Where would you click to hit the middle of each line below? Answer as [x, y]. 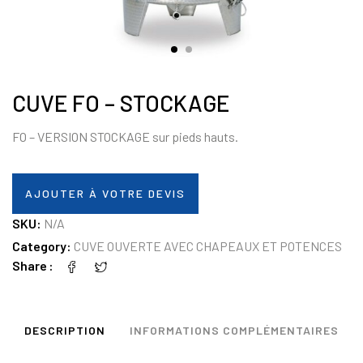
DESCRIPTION [65, 330]
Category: [43, 246]
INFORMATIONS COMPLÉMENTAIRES [234, 330]
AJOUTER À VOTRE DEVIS [105, 193]
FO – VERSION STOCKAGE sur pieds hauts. [125, 137]
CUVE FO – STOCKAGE [121, 103]
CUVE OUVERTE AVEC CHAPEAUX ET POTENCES [208, 246]
